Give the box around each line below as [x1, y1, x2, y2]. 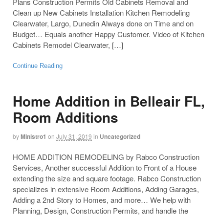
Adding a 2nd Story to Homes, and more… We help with [12, 194, 191, 205]
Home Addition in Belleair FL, [12, 90, 205, 111]
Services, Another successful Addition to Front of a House [12, 162, 197, 173]
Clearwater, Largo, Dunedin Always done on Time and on [12, 18, 194, 28]
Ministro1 [20, 131, 46, 141]
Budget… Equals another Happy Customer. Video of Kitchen [12, 28, 204, 39]
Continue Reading [12, 62, 63, 70]
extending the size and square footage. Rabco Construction [12, 173, 201, 183]
